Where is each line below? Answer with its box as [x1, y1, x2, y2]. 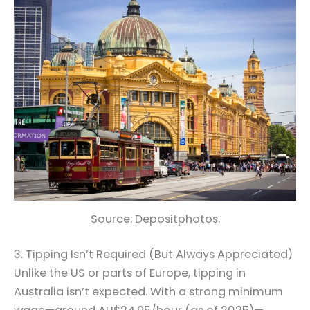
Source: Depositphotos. [90, 210, 220, 227]
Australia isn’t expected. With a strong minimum [14, 284, 283, 300]
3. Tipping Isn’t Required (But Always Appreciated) [14, 246, 293, 263]
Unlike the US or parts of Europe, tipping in [14, 265, 246, 282]
